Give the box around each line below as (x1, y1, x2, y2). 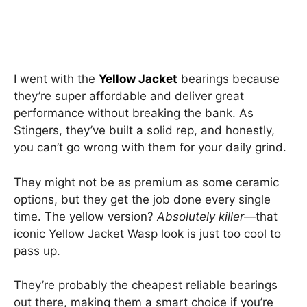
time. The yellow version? (14, 209, 157, 223)
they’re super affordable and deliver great (14, 89, 244, 103)
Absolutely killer (157, 209, 244, 223)
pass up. (14, 243, 60, 258)
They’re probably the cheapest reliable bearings (14, 278, 278, 292)
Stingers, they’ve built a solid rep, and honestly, (14, 123, 275, 137)
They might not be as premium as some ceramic (14, 175, 279, 189)
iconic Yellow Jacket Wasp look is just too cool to (14, 226, 281, 241)
